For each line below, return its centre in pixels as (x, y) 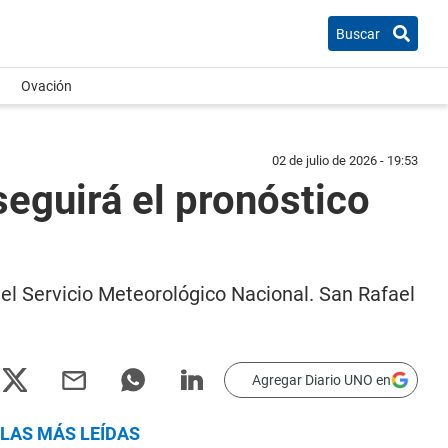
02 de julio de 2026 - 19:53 (345, 160)
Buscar (358, 33)
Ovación (46, 86)
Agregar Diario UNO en (321, 380)
